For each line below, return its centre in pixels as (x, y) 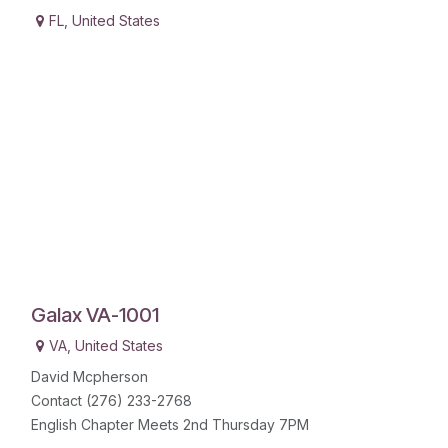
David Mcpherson (89, 377)
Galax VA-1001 (95, 315)
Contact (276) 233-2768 (111, 401)
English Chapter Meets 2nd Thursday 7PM (170, 425)
